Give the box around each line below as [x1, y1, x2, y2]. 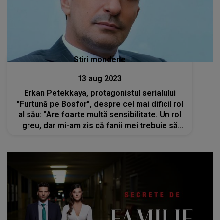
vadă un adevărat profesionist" [42, 131, 158, 141]
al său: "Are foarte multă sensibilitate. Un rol [18, 110, 182, 119]
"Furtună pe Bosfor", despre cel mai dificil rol [16, 99, 183, 109]
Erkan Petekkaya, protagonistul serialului [24, 88, 176, 98]
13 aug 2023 [78, 73, 122, 83]
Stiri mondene [74, 55, 126, 64]
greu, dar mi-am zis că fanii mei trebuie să [22, 120, 178, 130]
